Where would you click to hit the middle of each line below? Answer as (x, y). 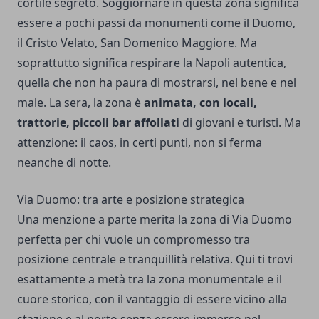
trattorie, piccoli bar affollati (98, 122)
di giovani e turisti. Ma (240, 122)
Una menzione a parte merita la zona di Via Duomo (155, 219)
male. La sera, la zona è (80, 102)
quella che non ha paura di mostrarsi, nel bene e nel (157, 82)
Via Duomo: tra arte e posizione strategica (131, 199)
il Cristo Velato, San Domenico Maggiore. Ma (137, 42)
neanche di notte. (64, 162)
